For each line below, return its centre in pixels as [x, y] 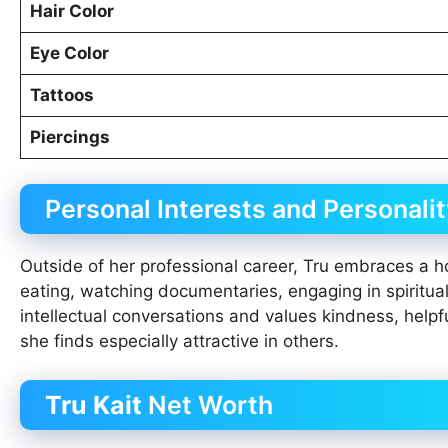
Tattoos [61, 94]
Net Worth [207, 404]
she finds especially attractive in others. [179, 341]
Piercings [69, 136]
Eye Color [69, 52]
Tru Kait [93, 404]
